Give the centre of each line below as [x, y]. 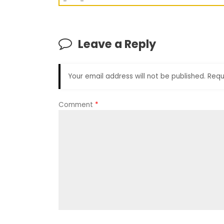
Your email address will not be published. [137, 76]
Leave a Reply [117, 44]
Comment [77, 104]
